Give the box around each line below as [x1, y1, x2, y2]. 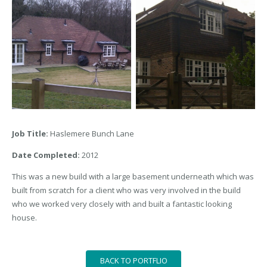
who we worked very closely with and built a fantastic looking [12, 198, 232, 209]
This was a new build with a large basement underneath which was [12, 170, 254, 182]
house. [12, 212, 37, 223]
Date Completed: [12, 149, 80, 160]
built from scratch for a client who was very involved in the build [12, 184, 241, 195]
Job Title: [12, 128, 50, 139]
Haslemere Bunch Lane [50, 128, 134, 139]
